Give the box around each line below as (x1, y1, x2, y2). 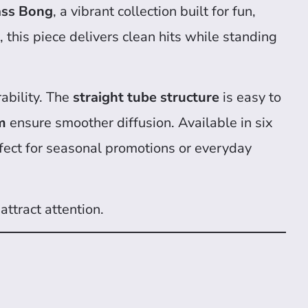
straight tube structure (73, 88, 219, 107)
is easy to (219, 88, 281, 107)
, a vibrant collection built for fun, (53, 1, 256, 21)
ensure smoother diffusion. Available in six (6, 113, 273, 133)
